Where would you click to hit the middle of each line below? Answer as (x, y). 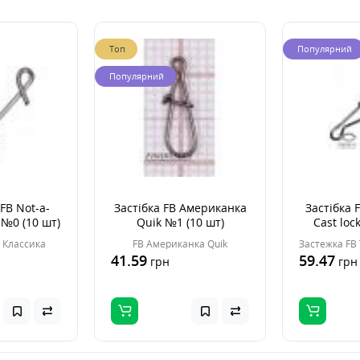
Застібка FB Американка (180, 208)
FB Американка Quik (180, 244)
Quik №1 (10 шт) (180, 222)
